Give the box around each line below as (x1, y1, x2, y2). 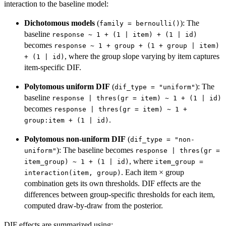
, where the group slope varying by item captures (65, 51, 219, 61)
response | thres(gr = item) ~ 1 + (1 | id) (52, 94, 221, 102)
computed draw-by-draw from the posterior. (24, 201, 163, 210)
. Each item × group (121, 167, 184, 177)
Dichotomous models (24, 18, 95, 27)
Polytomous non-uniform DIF (24, 134, 126, 143)
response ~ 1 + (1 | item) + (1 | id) (52, 30, 197, 38)
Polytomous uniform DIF (24, 82, 110, 91)
